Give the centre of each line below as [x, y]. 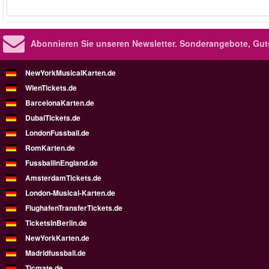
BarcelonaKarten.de [60, 102]
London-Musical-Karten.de [70, 192]
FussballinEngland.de [62, 162]
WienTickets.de [51, 87]
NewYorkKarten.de [57, 237]
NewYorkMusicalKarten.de [71, 72]
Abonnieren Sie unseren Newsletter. [104, 43]
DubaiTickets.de [53, 117]
